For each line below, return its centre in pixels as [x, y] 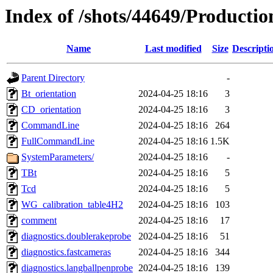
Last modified [173, 49]
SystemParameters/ [58, 157]
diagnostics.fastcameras [66, 252]
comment [39, 221]
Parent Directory [53, 78]
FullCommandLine [58, 141]
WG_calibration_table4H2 [72, 205]
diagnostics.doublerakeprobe [76, 236]
